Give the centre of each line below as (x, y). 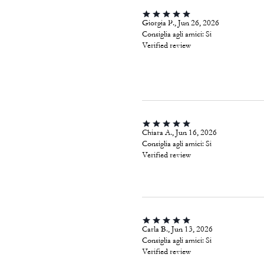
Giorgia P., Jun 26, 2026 (180, 23)
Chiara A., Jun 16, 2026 (179, 133)
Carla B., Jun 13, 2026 (177, 229)
